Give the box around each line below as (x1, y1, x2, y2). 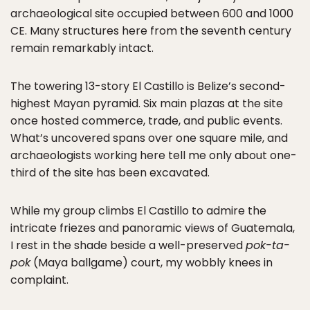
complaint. (10, 272, 69, 289)
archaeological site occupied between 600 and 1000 (10, 6, 293, 22)
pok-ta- (246, 237, 290, 254)
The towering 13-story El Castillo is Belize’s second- (10, 78, 286, 95)
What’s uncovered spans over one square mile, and (10, 130, 288, 147)
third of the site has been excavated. (10, 165, 210, 181)
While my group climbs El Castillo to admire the (10, 203, 266, 219)
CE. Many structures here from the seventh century (10, 23, 291, 39)
